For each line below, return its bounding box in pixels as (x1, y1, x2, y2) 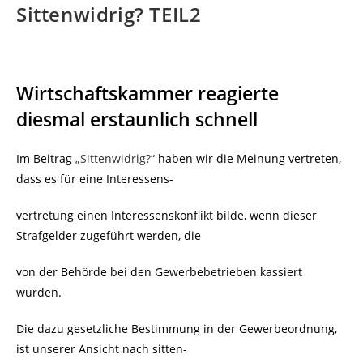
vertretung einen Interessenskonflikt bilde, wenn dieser (16, 207, 317, 224)
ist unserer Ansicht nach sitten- (16, 341, 187, 357)
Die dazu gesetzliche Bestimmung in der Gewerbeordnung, (16, 321, 337, 337)
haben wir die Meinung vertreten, (155, 151, 341, 167)
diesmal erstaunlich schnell (16, 106, 258, 133)
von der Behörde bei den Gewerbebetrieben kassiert (16, 264, 302, 280)
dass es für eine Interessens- (16, 171, 173, 187)
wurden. (16, 284, 62, 301)
